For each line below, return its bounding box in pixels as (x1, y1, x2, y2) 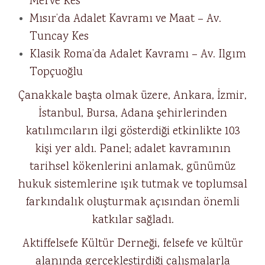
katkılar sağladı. (91, 212, 174, 228)
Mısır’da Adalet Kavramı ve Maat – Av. (30, 11, 221, 27)
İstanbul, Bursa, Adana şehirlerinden (38, 105, 227, 122)
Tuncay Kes (30, 28, 89, 45)
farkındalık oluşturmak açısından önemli (25, 194, 240, 211)
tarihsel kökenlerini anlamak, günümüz (30, 159, 235, 175)
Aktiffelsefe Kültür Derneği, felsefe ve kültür (22, 235, 243, 252)
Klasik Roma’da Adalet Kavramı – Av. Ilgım (30, 46, 246, 63)
